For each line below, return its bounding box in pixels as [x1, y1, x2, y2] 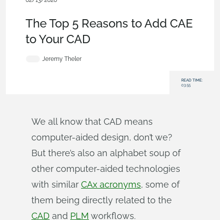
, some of [141, 179, 180, 190]
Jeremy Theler [42, 55, 82, 62]
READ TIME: [181, 78, 203, 82]
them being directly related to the [31, 195, 172, 205]
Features [84, 4, 108, 11]
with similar [31, 179, 81, 190]
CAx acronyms [81, 179, 141, 190]
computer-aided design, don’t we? [31, 132, 172, 142]
